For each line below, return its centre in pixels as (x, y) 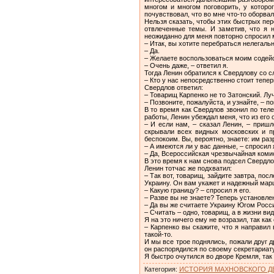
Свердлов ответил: (173, 87)
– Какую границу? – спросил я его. (197, 190)
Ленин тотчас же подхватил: (188, 168)
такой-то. (158, 234)
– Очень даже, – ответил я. (186, 65)
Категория (160, 269)
